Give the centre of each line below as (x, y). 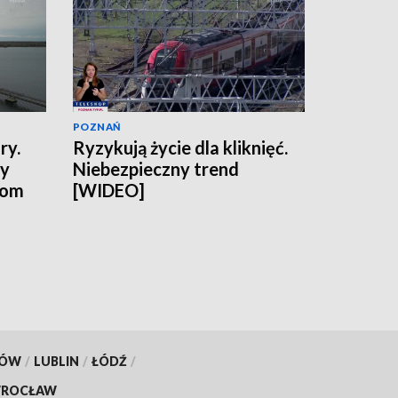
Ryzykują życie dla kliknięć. (180, 148)
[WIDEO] (109, 191)
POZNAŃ (97, 127)
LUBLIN (56, 361)
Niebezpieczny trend (156, 169)
